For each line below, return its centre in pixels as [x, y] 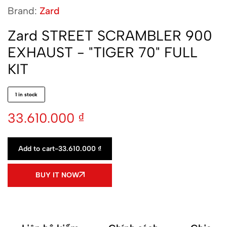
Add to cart [36, 149]
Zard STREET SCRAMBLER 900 [110, 35]
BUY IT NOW [57, 175]
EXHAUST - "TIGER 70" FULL [103, 52]
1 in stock [26, 94]
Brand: [24, 11]
